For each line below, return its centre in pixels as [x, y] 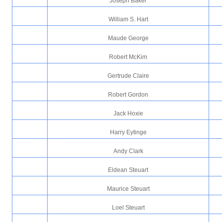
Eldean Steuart [128, 170]
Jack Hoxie [128, 113]
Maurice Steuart [128, 189]
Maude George [128, 38]
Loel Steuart [128, 208]
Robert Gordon [128, 95]
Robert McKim [128, 57]
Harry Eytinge [128, 132]
